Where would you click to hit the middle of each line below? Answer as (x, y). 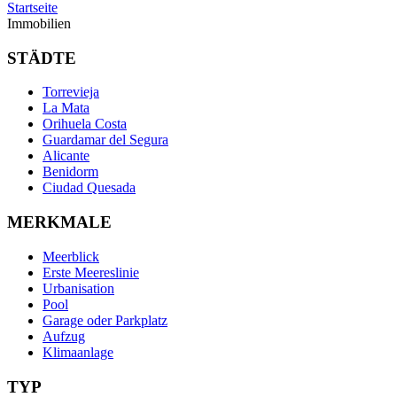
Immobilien (39, 23)
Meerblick (71, 256)
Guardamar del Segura (105, 140)
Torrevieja (71, 92)
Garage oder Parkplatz (105, 320)
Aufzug (64, 336)
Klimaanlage (78, 352)
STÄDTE (42, 58)
